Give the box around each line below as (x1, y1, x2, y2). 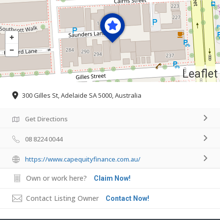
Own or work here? (26, 173, 87, 183)
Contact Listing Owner (26, 193, 99, 203)
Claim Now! (94, 174, 131, 182)
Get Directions (25, 114, 68, 123)
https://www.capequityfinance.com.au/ (25, 154, 140, 164)
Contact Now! (106, 194, 149, 202)
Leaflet (182, 67, 218, 81)
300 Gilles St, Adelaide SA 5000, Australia (22, 90, 141, 100)
